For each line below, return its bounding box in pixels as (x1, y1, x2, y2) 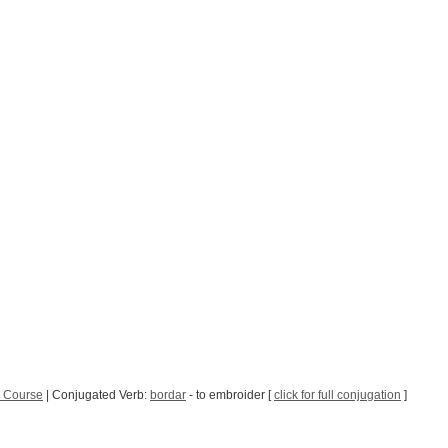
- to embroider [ (186, 388, 274, 403)
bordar (150, 388, 186, 403)
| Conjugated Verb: (43, 388, 150, 403)
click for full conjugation (274, 388, 401, 403)
